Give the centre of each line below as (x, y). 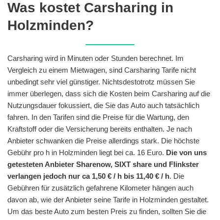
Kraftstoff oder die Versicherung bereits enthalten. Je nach (100, 129)
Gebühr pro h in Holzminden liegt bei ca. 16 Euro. (87, 152)
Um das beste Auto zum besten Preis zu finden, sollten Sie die (107, 211)
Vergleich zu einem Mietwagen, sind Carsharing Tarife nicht (102, 70)
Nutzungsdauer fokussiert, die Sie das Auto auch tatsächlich (103, 105)
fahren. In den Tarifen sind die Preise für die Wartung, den (98, 117)
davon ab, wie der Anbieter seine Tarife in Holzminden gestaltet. (108, 199)
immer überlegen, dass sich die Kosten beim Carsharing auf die (109, 93)
